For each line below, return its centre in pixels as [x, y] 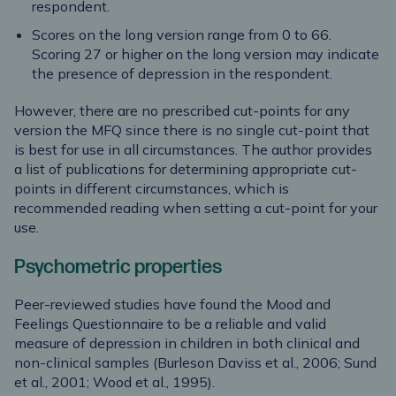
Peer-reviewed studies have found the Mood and [172, 305]
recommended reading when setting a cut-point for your [196, 208]
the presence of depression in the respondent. [182, 74]
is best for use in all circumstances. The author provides [193, 150]
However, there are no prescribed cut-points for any [182, 111]
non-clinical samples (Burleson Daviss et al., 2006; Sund [195, 363]
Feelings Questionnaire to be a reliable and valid [170, 324]
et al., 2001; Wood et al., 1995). [114, 382]
